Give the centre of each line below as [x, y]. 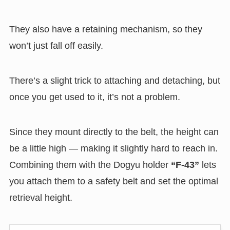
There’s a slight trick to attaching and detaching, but [114, 80]
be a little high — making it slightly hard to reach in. [113, 148]
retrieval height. [41, 197]
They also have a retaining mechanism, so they [106, 30]
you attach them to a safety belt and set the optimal [113, 181]
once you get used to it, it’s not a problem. [94, 97]
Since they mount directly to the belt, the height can [114, 132]
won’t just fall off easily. [56, 46]
